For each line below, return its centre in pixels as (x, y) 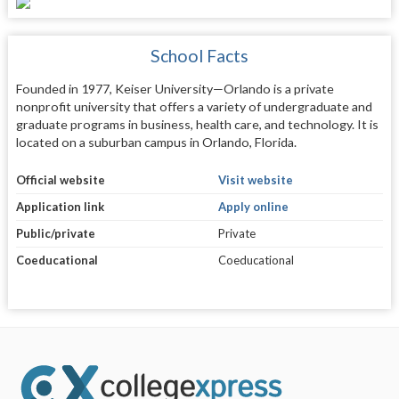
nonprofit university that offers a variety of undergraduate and (194, 106)
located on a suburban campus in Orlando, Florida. (156, 142)
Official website (60, 180)
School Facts (199, 55)
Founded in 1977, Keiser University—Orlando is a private (175, 88)
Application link (60, 207)
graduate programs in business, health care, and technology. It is (197, 124)
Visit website (255, 180)
